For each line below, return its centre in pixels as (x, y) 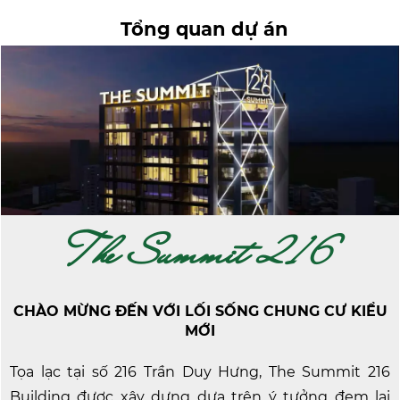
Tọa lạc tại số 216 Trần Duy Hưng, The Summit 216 (200, 372)
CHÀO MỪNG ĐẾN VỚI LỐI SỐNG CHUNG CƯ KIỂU (200, 311)
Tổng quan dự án (204, 29)
